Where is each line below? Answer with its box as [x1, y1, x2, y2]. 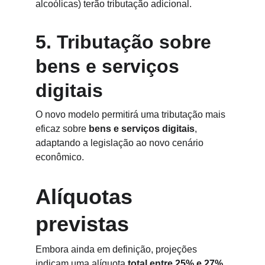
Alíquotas [35, 185, 138, 209]
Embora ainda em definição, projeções [35, 244, 199, 254]
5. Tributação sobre [35, 31, 216, 53]
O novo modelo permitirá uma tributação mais [35, 109, 228, 119]
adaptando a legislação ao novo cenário [35, 138, 206, 148]
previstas [35, 212, 129, 236]
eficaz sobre [35, 124, 89, 134]
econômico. [35, 152, 84, 162]
